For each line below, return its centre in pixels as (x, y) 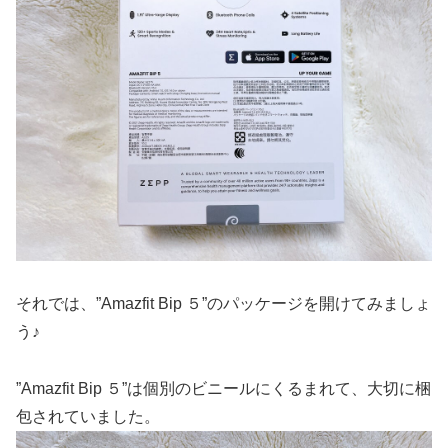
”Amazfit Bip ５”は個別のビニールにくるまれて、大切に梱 (223, 388)
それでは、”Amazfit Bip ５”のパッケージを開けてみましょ (223, 304)
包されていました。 (88, 416)
